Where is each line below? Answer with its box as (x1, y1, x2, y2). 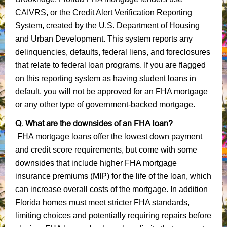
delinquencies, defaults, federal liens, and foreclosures (15, 47, 210, 56)
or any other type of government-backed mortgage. (15, 100, 197, 109)
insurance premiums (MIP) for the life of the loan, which (15, 171, 211, 180)
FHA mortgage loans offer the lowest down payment (15, 132, 202, 141)
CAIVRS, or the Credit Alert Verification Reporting (15, 8, 192, 17)
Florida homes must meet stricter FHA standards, (15, 198, 190, 207)
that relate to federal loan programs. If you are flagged (15, 60, 206, 69)
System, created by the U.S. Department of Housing (15, 21, 200, 30)
